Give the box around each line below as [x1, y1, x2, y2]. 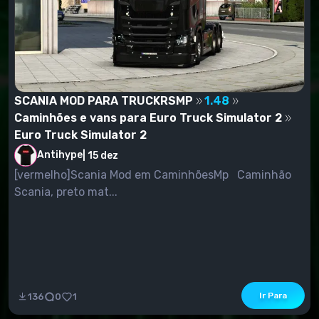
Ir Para [259, 291, 287, 301]
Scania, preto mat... [14, 185, 117, 199]
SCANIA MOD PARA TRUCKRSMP [14, 94, 193, 108]
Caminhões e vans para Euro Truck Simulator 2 [14, 111, 282, 125]
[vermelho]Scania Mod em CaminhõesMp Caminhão [14, 168, 231, 182]
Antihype [37, 149, 83, 162]
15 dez [88, 149, 118, 162]
